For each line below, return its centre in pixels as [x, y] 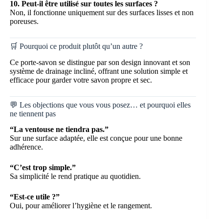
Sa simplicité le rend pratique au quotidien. [75, 176]
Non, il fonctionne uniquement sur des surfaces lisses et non [102, 12]
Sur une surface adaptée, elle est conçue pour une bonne [96, 138]
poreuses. [24, 21]
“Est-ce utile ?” [35, 197]
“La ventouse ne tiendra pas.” [59, 130]
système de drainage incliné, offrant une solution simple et [99, 71]
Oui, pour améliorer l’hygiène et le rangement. [81, 206]
